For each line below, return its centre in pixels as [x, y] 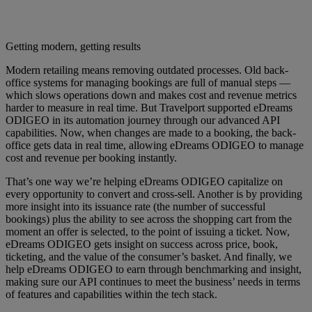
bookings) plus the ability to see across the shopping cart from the [149, 219]
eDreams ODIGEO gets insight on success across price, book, [142, 244]
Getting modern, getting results [73, 46]
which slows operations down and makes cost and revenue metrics [151, 95]
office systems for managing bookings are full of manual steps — [148, 82]
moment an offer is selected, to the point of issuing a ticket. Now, [148, 231]
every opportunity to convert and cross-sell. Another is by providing [154, 194]
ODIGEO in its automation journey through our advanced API [143, 120]
